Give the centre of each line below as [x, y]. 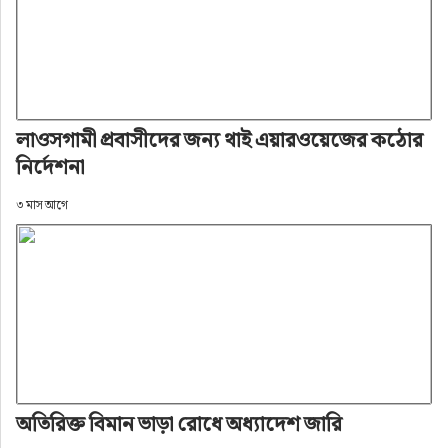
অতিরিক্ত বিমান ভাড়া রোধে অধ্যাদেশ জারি [178, 424]
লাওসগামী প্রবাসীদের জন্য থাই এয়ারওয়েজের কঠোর [219, 140]
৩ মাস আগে [41, 205]
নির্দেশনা [49, 167]
